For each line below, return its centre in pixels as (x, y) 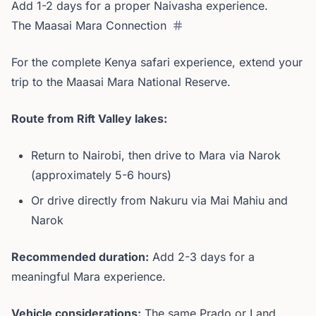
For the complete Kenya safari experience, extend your (157, 62)
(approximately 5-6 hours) (101, 175)
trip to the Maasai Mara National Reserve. (121, 82)
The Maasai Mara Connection (89, 25)
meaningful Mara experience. (89, 276)
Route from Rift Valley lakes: (89, 119)
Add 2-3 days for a (202, 257)
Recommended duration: (80, 257)
